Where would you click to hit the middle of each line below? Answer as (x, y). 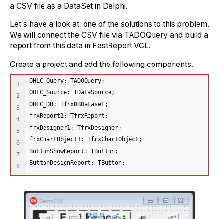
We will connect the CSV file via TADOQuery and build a (109, 35)
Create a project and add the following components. (101, 64)
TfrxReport (86, 116)
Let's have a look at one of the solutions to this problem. (109, 24)
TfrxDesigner (96, 128)
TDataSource (91, 93)
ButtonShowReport (57, 151)
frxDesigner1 (50, 128)
